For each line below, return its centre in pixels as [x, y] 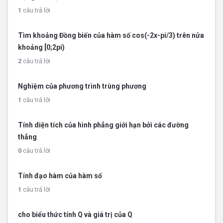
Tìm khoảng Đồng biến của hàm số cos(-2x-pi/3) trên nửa [111, 35]
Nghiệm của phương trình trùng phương [82, 86]
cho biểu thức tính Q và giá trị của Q [75, 214]
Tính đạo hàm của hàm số [60, 175]
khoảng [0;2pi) [41, 47]
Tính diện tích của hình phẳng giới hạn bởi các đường [103, 125]
